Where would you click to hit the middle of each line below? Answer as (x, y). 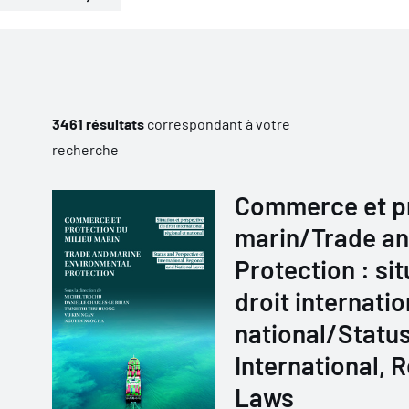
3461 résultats (98, 124)
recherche (85, 149)
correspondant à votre (217, 124)
